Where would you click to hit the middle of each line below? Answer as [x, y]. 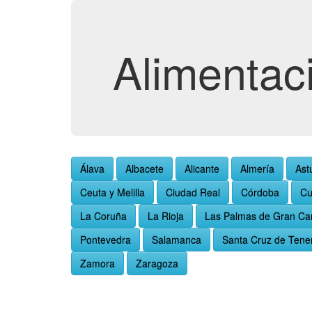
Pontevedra [106, 240]
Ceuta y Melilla [112, 192]
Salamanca [177, 240]
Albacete [145, 169]
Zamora [97, 263]
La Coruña [103, 216]
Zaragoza [157, 263]
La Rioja [166, 216]
